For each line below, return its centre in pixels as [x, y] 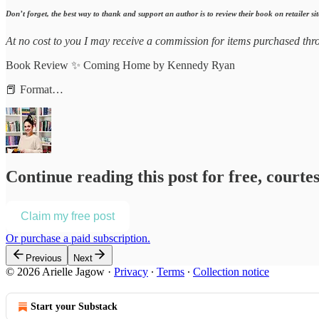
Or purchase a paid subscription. [78, 239]
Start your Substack [74, 307]
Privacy [131, 272]
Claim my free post [68, 216]
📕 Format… [35, 90]
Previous [44, 258]
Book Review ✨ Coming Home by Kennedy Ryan [120, 66]
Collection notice [231, 272]
